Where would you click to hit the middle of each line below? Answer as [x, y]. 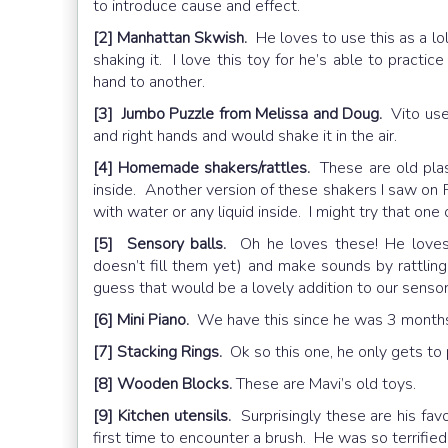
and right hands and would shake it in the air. [247, 136]
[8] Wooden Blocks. [162, 384]
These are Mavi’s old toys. [324, 384]
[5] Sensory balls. [160, 244]
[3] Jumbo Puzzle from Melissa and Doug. [238, 114]
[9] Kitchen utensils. [162, 416]
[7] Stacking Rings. [157, 352]
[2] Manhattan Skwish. [170, 38]
